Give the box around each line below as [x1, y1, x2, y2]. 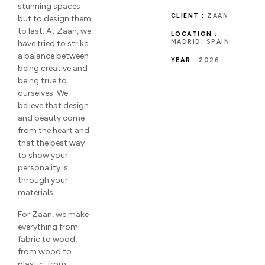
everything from [18, 221, 78, 232]
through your [18, 174, 68, 185]
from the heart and [18, 125, 89, 135]
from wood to [18, 246, 72, 257]
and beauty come [18, 112, 85, 123]
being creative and [18, 63, 88, 73]
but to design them [18, 13, 91, 24]
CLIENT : [170, 11, 208, 20]
